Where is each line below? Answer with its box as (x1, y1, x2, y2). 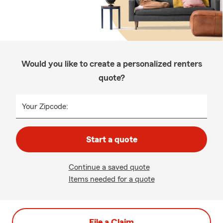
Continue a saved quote (68, 163, 150, 171)
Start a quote (86, 135, 137, 144)
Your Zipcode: (22, 103, 68, 111)
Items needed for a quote (68, 175, 155, 183)
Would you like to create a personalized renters (21, 59, 202, 68)
